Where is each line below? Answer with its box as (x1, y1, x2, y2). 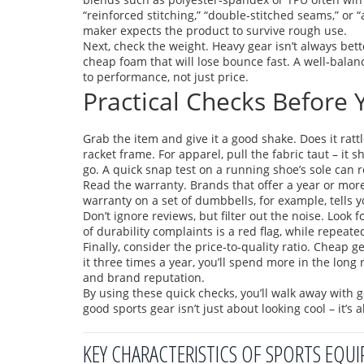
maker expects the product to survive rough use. (83, 23, 347, 38)
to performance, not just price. (83, 69, 249, 84)
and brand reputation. (83, 270, 205, 285)
